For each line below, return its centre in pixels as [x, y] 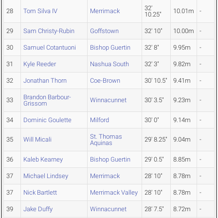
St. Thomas [106, 137]
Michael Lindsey [46, 176]
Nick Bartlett [40, 193]
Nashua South [109, 64]
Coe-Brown [105, 81]
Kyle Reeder [40, 64]
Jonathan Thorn [45, 81]
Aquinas [101, 143]
